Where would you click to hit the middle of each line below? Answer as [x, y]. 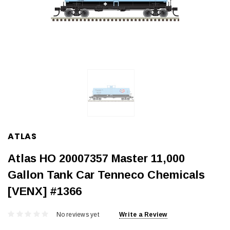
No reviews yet [78, 215]
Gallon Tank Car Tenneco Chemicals [106, 175]
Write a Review [143, 215]
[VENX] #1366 [45, 191]
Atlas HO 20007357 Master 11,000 [96, 158]
